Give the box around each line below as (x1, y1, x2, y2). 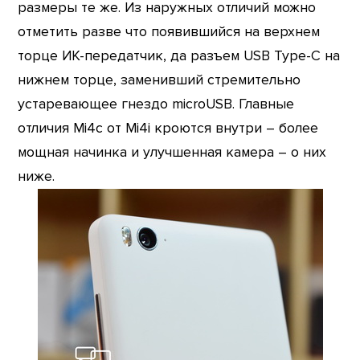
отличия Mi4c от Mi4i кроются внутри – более (18, 119, 319, 137)
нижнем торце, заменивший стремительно (18, 71, 301, 88)
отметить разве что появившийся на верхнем (18, 22, 321, 40)
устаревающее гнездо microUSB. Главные (18, 95, 295, 112)
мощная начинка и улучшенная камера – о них (18, 143, 327, 161)
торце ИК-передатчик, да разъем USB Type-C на (18, 47, 341, 64)
